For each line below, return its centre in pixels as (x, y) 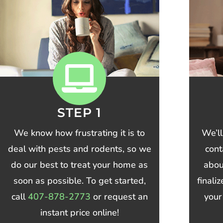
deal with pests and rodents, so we (79, 149)
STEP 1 (80, 113)
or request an (119, 197)
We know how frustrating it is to (80, 133)
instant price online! (79, 213)
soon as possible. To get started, (79, 181)
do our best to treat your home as (80, 165)
